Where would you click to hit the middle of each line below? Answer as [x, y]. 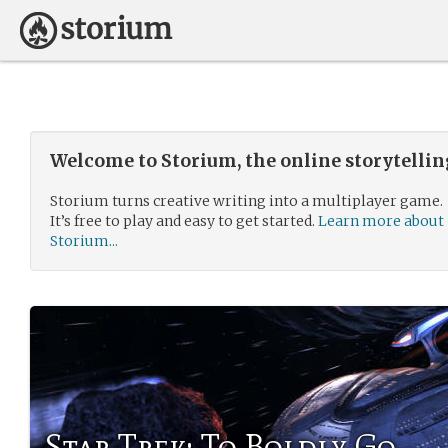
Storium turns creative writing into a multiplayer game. [246, 201]
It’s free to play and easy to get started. [184, 221]
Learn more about [381, 221]
